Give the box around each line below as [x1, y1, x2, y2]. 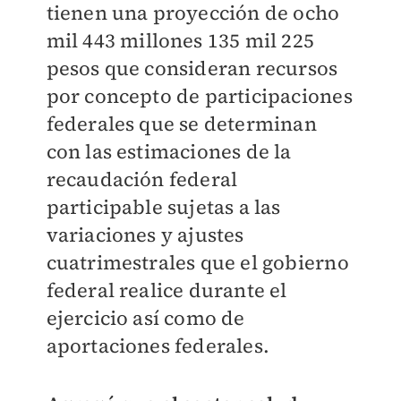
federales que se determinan [46, 110, 317, 138]
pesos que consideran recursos [46, 55, 338, 82]
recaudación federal [46, 166, 238, 193]
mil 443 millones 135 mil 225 [46, 27, 315, 55]
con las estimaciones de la [46, 138, 292, 166]
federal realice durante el [46, 277, 287, 304]
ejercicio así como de [46, 304, 245, 332]
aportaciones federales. [46, 332, 270, 360]
